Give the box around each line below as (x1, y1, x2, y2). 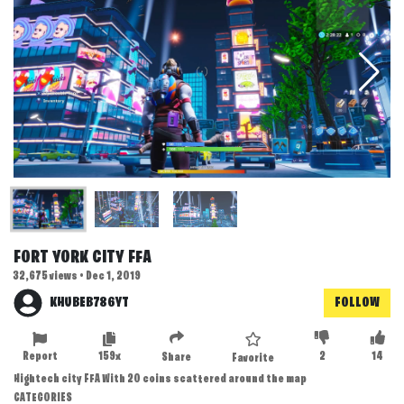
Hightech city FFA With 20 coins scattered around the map (14, 373, 307, 386)
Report (22, 351, 58, 363)
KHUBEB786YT (50, 295, 129, 310)
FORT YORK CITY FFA (14, 249, 151, 267)
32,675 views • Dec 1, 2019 (14, 271, 141, 282)
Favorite (232, 353, 275, 365)
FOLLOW (335, 295, 380, 310)
